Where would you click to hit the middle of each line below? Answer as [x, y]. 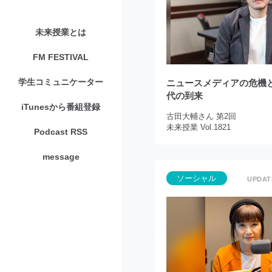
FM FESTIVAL [61, 57]
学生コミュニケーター [61, 82]
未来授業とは [61, 32]
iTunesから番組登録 [61, 107]
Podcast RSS [61, 131]
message [61, 156]
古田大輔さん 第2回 [201, 117]
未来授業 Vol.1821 [198, 127]
